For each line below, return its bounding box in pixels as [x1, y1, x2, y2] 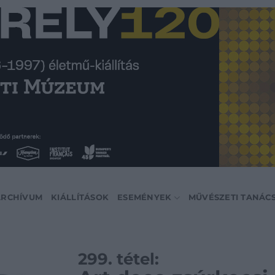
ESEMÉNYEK [117, 193, 172, 202]
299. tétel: [78, 249, 159, 268]
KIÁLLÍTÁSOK [51, 193, 109, 202]
